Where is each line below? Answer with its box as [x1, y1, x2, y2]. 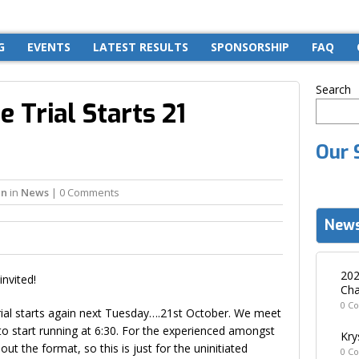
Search [316, 81, 351, 97]
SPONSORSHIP [211, 38, 289, 54]
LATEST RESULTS [93, 38, 188, 54]
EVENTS [27, 38, 71, 54]
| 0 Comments [49, 184, 119, 200]
